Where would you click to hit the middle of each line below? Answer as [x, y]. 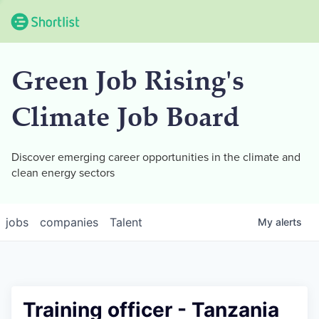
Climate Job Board [125, 120]
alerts [289, 222]
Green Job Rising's [128, 84]
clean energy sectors [63, 173]
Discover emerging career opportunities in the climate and [156, 157]
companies [69, 222]
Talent [126, 222]
